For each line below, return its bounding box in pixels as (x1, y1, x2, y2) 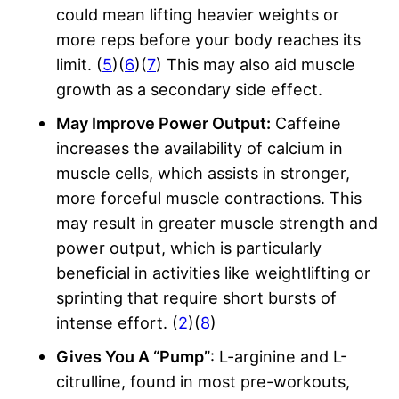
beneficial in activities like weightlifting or (56, 263, 370, 283)
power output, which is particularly (56, 238, 322, 258)
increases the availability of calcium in (56, 138, 343, 159)
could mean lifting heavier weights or (56, 4, 339, 25)
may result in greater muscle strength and (56, 213, 378, 233)
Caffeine (271, 113, 341, 134)
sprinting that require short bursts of (56, 288, 337, 308)
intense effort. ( (56, 313, 178, 333)
